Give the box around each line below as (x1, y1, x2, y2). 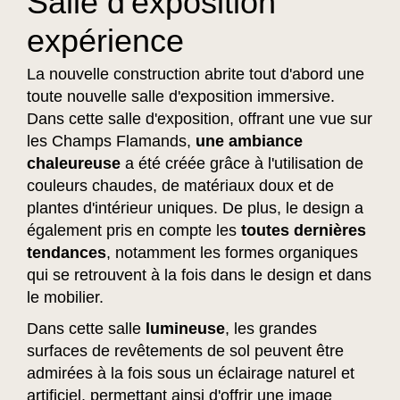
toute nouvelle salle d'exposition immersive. (27, 87, 335, 105)
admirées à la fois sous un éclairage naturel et (27, 363, 354, 382)
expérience (27, 21, 184, 59)
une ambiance (196, 131, 303, 150)
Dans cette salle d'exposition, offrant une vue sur (27, 109, 372, 128)
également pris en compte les (27, 221, 241, 239)
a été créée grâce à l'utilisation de (121, 154, 363, 172)
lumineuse (146, 319, 225, 337)
